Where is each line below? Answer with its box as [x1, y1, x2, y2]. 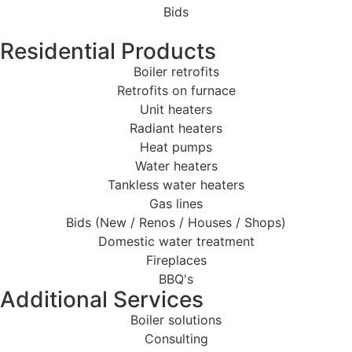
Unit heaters [140, 101, 212, 118]
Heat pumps [140, 139, 212, 156]
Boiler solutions [130, 312, 222, 328]
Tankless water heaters [108, 177, 244, 193]
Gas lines [149, 196, 203, 212]
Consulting [144, 331, 208, 347]
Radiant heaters [130, 120, 222, 137]
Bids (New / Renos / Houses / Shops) [66, 214, 286, 231]
